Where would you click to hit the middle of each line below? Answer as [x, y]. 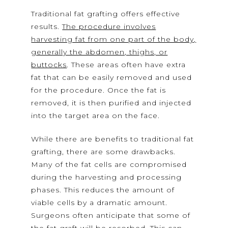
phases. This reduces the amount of [103, 190]
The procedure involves [109, 27]
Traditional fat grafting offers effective [106, 14]
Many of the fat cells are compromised [109, 165]
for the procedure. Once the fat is [99, 90]
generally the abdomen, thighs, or [99, 52]
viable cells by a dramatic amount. [99, 203]
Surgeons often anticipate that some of [111, 216]
